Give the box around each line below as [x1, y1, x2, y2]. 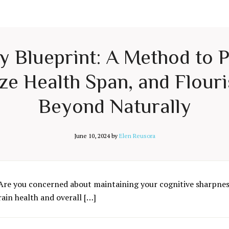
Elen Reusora [119, 132, 155, 140]
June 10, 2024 [74, 132, 110, 140]
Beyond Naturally [38, 95, 191, 118]
